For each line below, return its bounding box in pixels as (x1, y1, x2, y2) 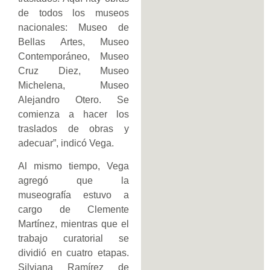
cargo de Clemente (18, 204, 129, 215)
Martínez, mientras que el (18, 219, 129, 230)
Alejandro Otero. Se (18, 94, 129, 105)
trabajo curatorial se (18, 233, 129, 244)
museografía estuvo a (18, 190, 129, 201)
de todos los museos (18, 7, 129, 18)
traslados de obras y (18, 123, 129, 134)
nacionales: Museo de (18, 22, 129, 33)
